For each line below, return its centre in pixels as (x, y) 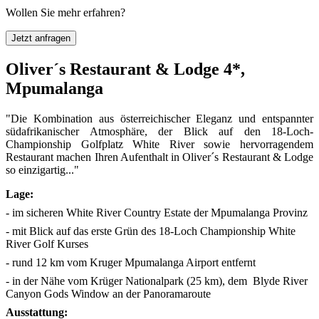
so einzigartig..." (42, 169)
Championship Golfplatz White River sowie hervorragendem (159, 144)
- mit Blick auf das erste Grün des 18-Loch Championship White (151, 231)
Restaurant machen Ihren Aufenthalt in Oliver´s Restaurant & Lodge (159, 157)
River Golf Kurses (47, 244)
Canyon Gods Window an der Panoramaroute (108, 293)
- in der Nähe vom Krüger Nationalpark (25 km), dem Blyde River (157, 281)
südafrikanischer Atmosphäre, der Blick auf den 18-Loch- (159, 131)
